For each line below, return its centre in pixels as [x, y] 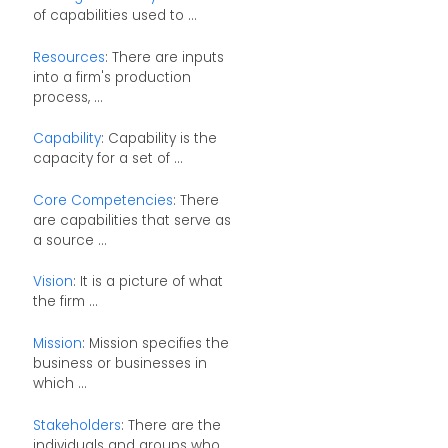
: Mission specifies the [155, 343]
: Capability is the [158, 139]
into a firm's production [111, 77]
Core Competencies [102, 200]
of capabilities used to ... [114, 15]
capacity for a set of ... [107, 159]
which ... [59, 383]
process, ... [67, 97]
